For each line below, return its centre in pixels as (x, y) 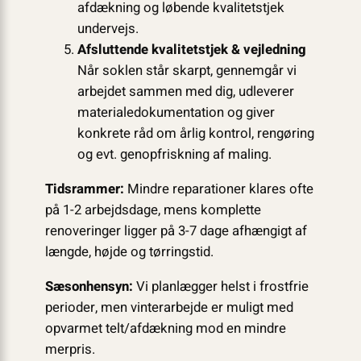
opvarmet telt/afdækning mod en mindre (165, 328)
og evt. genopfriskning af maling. (174, 155)
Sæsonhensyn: (89, 286)
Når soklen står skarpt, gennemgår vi (187, 71)
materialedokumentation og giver (176, 113)
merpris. (70, 349)
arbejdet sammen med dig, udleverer (185, 92)
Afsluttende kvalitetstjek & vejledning (191, 50)
